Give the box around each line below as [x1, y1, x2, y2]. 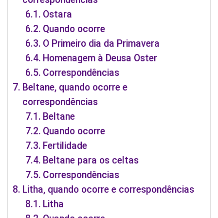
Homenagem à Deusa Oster [43, 52, 158, 64]
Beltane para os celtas [43, 154, 139, 166]
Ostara [43, 8, 73, 20]
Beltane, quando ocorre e [22, 81, 127, 93]
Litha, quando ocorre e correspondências [22, 183, 194, 195]
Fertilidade [43, 140, 88, 151]
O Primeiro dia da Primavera [43, 37, 160, 49]
